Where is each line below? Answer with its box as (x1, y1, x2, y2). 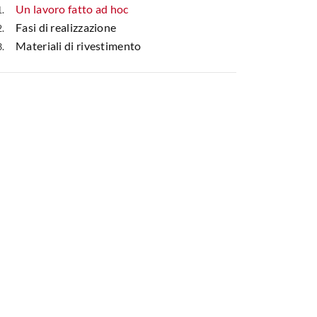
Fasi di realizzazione (16, 20, 117, 34)
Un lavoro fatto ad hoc (16, 1, 129, 16)
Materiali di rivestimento (16, 38, 142, 52)
